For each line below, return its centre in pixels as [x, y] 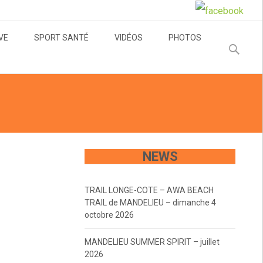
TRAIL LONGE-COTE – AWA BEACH [149, 190]
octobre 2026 [109, 215]
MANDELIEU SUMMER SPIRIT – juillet [152, 242]
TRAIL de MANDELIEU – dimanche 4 [150, 202]
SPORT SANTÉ [61, 37]
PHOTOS [185, 37]
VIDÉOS [129, 37]
